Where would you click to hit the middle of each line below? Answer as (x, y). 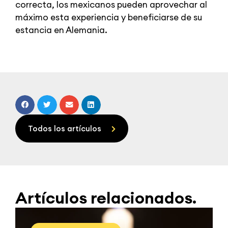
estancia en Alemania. (61, 30)
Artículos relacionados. (106, 197)
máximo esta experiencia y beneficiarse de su (109, 17)
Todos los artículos (65, 128)
